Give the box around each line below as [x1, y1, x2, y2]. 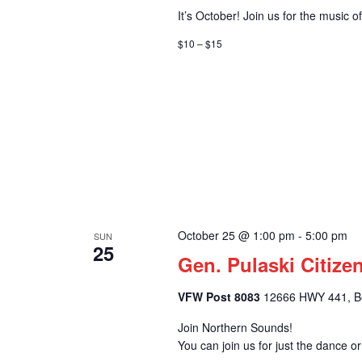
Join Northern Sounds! [177, 319, 293, 336]
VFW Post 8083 [177, 288, 263, 305]
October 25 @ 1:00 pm [177, 227, 295, 244]
